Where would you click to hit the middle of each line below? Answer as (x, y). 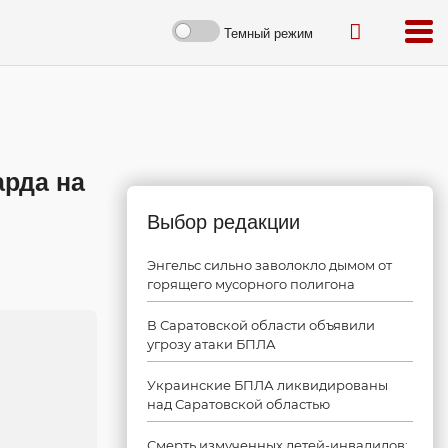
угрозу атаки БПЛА (211, 344)
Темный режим (268, 33)
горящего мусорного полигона (251, 284)
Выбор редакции (223, 222)
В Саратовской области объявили (261, 325)
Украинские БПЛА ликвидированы (267, 385)
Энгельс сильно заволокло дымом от (269, 265)
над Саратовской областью (238, 404)
